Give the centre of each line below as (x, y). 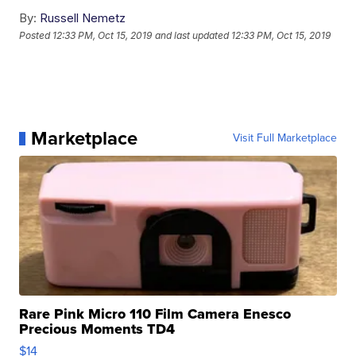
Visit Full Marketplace (284, 138)
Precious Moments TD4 (97, 329)
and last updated (192, 35)
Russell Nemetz (83, 18)
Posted (36, 35)
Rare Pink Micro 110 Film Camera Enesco (155, 314)
